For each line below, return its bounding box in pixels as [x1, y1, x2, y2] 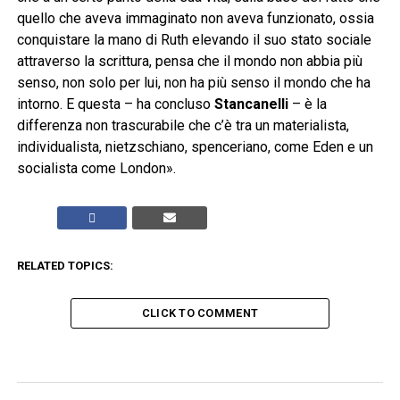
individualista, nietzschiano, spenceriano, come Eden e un [16, 138, 373, 156]
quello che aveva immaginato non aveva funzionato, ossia [16, 10, 374, 28]
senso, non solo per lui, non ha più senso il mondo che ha [16, 74, 371, 92]
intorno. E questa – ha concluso [16, 96, 214, 113]
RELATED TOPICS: [16, 259, 113, 273]
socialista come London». [16, 160, 176, 178]
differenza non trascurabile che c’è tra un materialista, [16, 117, 349, 135]
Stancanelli [213, 96, 288, 113]
